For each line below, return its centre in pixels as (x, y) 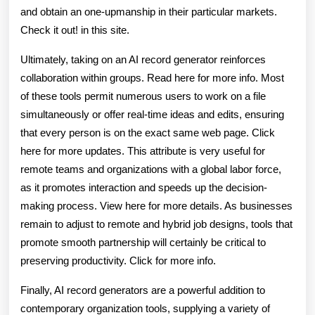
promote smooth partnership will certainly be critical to (143, 242)
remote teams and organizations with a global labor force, (151, 169)
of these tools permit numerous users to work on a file (143, 96)
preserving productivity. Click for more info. (118, 261)
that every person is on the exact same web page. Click (148, 133)
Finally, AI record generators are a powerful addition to (143, 290)
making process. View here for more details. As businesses (156, 206)
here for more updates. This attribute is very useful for (143, 151)
